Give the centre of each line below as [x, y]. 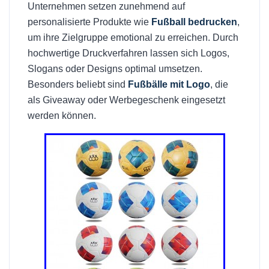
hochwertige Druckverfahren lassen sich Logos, [128, 53]
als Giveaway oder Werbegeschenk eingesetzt [126, 100]
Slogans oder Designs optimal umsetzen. [115, 69]
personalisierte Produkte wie [89, 22]
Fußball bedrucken [194, 22]
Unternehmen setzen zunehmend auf [106, 7]
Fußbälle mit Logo [169, 85]
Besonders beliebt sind [78, 85]
